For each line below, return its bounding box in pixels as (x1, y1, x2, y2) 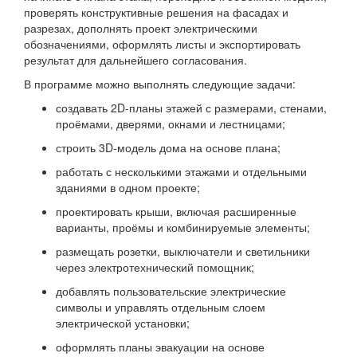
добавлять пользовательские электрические (56, 283, 286, 299)
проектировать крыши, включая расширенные (56, 203, 296, 219)
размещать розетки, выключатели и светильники (56, 243, 310, 259)
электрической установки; (56, 315, 190, 331)
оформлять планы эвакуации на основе (56, 339, 265, 355)
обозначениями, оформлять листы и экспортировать (24, 36, 300, 52)
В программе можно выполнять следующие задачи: (24, 76, 296, 92)
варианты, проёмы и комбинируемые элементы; (56, 219, 310, 235)
